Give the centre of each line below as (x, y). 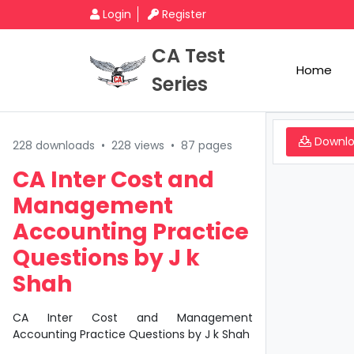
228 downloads (54, 145)
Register (184, 14)
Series (180, 84)
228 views (138, 145)
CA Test (188, 56)
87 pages (207, 145)
